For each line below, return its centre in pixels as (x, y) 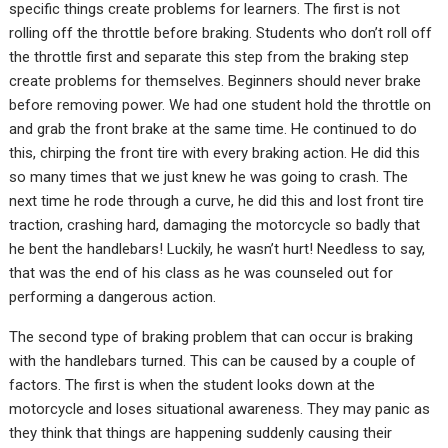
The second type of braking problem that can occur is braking (211, 336)
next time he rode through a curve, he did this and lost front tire (217, 200)
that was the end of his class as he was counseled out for (201, 272)
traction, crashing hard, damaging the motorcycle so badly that (215, 224)
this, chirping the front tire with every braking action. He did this (215, 152)
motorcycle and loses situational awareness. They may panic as (220, 408)
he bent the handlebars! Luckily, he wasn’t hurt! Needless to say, (217, 248)
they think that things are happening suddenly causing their (201, 432)
